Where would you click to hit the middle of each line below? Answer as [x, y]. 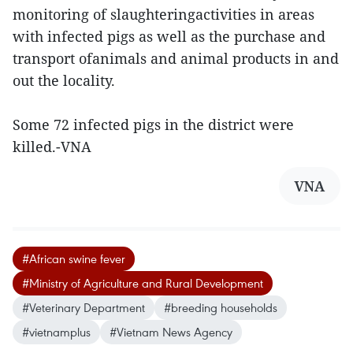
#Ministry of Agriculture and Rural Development [143, 283]
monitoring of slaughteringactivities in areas [163, 15]
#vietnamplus [56, 332]
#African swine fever [74, 259]
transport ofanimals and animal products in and [176, 59]
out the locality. [64, 81]
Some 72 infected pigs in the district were [153, 125]
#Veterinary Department [84, 308]
